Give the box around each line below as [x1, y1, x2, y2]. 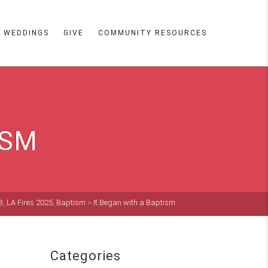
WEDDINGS [4, 29, 49, 37]
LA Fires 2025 [7, 198, 53, 207]
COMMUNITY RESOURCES [98, 29, 207, 37]
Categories [50, 248, 121, 263]
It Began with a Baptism [93, 198, 175, 207]
